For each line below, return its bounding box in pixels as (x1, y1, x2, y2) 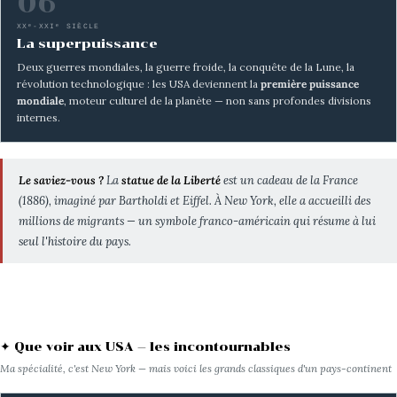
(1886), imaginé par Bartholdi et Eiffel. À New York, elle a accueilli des (18, 193, 370, 209)
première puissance (260, 76, 359, 90)
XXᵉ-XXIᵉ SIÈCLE (16, 21, 100, 31)
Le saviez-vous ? (18, 173, 104, 189)
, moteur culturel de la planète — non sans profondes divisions (63, 93, 371, 107)
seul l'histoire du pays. (18, 234, 131, 250)
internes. (16, 110, 60, 124)
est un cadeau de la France (220, 173, 358, 189)
